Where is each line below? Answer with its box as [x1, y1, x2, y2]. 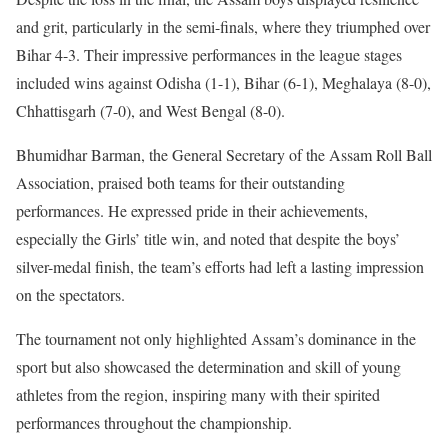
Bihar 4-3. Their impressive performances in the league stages [16, 43, 402, 65]
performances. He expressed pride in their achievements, [16, 199, 368, 221]
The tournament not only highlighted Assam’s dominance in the [16, 327, 416, 349]
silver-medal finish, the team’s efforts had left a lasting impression [16, 255, 424, 277]
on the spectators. [16, 283, 125, 305]
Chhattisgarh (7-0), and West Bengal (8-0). [16, 99, 285, 121]
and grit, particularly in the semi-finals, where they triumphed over [16, 15, 430, 37]
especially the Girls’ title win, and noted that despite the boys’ [16, 227, 400, 249]
